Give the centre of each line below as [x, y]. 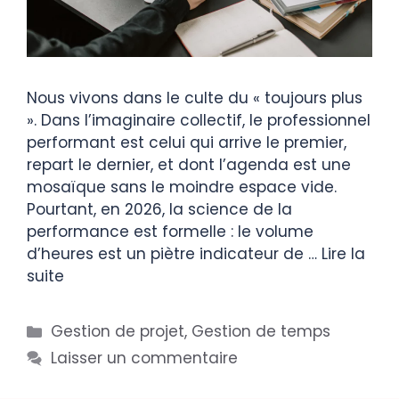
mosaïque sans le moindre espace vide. [182, 187]
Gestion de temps [261, 332]
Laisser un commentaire [145, 358]
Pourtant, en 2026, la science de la [159, 210]
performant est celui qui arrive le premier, [187, 143]
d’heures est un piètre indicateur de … [174, 254]
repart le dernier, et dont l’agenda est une [189, 165]
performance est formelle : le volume [170, 232]
